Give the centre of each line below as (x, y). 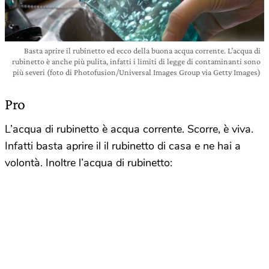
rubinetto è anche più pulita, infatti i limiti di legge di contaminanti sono (136, 61)
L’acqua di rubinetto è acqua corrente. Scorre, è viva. (129, 129)
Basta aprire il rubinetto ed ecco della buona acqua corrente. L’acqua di (142, 50)
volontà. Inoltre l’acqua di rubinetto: (89, 162)
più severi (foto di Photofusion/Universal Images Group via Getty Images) (137, 72)
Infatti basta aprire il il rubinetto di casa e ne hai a (123, 146)
